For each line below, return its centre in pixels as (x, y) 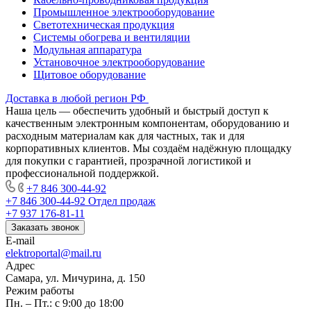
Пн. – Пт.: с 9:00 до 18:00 (65, 303)
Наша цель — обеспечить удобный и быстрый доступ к (137, 111)
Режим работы (40, 291)
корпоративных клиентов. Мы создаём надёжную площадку (149, 149)
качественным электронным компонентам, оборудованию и (148, 124)
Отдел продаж (122, 201)
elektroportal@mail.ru (53, 253)
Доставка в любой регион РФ (76, 99)
